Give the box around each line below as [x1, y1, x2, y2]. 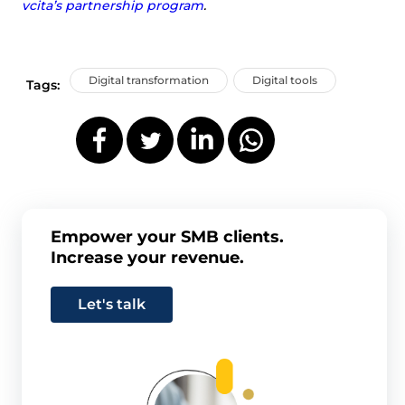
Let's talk [77, 296, 146, 314]
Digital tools [252, 73, 317, 88]
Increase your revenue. [50, 248, 244, 268]
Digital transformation [89, 73, 209, 88]
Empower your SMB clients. [50, 227, 284, 248]
